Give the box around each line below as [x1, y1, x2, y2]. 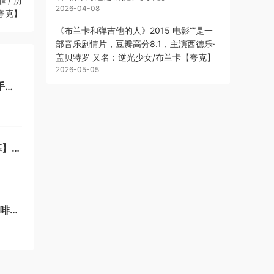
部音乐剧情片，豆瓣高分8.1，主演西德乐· [56, 39, 215, 49]
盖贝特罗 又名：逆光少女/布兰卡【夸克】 [56, 52, 215, 62]
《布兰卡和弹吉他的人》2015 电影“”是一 [56, 25, 213, 35]
